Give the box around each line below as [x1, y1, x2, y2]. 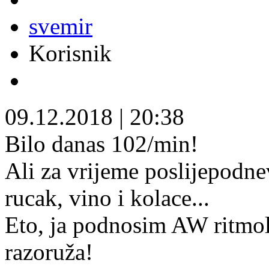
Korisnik [29, 40, 112, 66]
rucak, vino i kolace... [5, 184, 210, 211]
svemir [29, 13, 92, 39]
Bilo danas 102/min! [5, 130, 198, 157]
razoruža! [5, 238, 93, 265]
